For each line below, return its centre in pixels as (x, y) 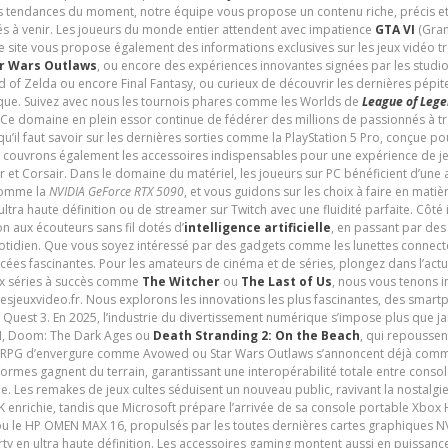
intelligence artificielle (257, 228)
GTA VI (394, 30)
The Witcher (180, 282)
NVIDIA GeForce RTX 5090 (116, 192)
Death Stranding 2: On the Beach (256, 336)
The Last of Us (286, 282)
